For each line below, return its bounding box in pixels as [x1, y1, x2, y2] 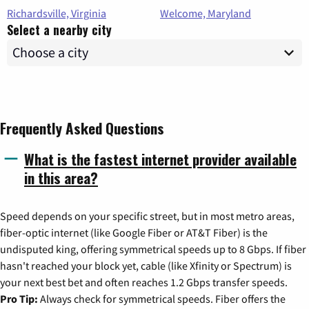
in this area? [24, 166, 98, 188]
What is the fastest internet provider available [24, 148, 297, 170]
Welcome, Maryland [160, 6, 251, 20]
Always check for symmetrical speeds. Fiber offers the [38, 291, 286, 306]
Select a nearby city [7, 20, 112, 39]
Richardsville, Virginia [7, 6, 106, 20]
